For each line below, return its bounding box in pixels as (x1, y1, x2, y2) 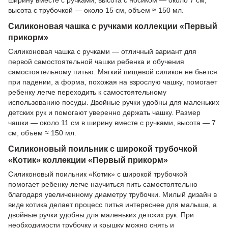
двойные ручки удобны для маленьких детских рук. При (8, 210, 194, 219)
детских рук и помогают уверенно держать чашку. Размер (8, 108, 201, 117)
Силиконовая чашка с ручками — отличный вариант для (8, 47, 196, 55)
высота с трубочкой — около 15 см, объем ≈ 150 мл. (8, 6, 184, 15)
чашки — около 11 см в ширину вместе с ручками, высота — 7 (8, 118, 216, 127)
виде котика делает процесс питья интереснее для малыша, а (8, 200, 217, 209)
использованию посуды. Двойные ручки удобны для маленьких (8, 98, 219, 106)
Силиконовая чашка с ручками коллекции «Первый (8, 21, 217, 31)
